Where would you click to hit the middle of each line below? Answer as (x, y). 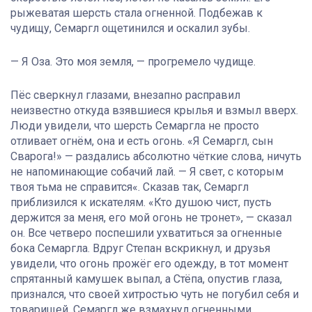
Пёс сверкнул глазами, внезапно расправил (125, 95)
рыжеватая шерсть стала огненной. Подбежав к (136, 13)
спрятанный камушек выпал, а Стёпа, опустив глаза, (146, 279)
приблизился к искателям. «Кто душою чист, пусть (141, 203)
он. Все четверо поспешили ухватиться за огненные (146, 233)
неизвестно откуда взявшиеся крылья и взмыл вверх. (154, 111)
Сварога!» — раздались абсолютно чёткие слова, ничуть (156, 157)
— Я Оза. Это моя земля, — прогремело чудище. (133, 62)
